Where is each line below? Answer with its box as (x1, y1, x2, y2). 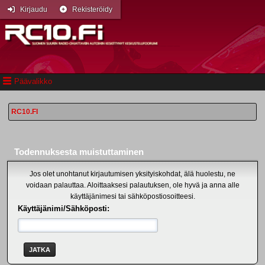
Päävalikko (14, 76, 52, 86)
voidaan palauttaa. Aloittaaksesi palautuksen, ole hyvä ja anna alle (25, 181, 240, 189)
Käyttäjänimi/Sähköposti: (18, 204, 109, 213)
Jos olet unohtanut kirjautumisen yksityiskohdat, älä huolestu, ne (30, 170, 235, 178)
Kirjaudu (20, 5, 47, 14)
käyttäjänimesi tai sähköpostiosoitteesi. (70, 192, 195, 201)
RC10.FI (11, 108, 38, 116)
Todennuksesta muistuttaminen (14, 147, 144, 157)
